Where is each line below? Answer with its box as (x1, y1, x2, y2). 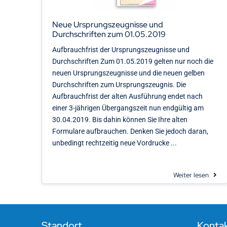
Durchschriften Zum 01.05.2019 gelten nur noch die (52, 57, 213, 65)
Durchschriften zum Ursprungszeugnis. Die (52, 80, 186, 89)
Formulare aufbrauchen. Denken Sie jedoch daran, (52, 127, 208, 135)
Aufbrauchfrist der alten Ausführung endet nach (52, 92, 203, 100)
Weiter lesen (173, 170, 209, 179)
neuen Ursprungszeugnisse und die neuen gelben (52, 68, 205, 77)
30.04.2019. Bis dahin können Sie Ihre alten (52, 115, 187, 124)
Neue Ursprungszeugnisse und (52, 19, 163, 30)
